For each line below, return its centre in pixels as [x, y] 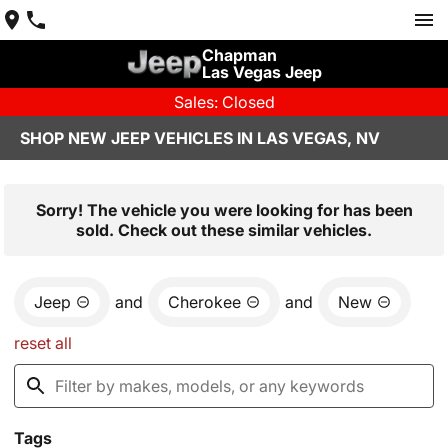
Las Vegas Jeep [261, 72]
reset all [43, 343]
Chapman [239, 55]
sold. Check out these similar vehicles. [224, 230]
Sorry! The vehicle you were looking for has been [224, 210]
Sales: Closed [224, 102]
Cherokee [204, 302]
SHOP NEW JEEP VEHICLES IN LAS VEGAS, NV [200, 138]
